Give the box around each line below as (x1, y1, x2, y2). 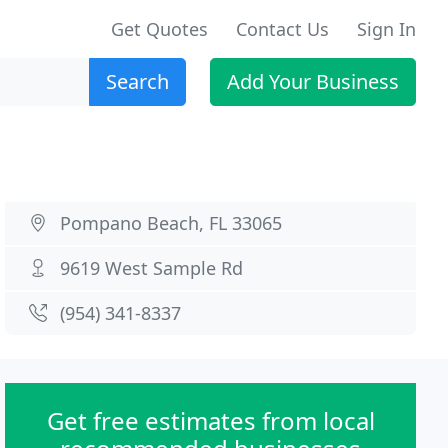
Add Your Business (227, 68, 399, 95)
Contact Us (236, 17, 329, 41)
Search (106, 68, 169, 95)
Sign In (357, 17, 416, 41)
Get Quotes (111, 17, 208, 41)
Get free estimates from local (46, 404, 375, 437)
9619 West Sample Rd (60, 256, 244, 280)
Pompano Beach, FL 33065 (60, 211, 283, 235)
